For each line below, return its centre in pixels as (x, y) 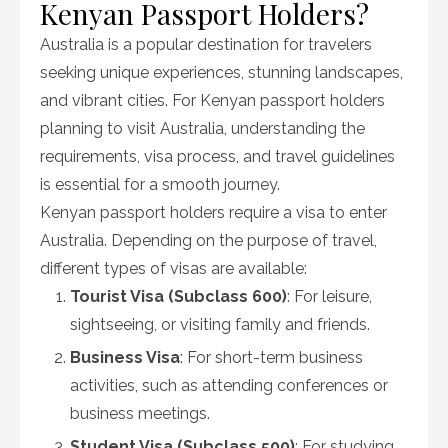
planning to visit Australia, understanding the (202, 128)
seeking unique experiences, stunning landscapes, (221, 72)
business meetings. (140, 413)
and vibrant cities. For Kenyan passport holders (212, 100)
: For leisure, (329, 296)
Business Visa (125, 357)
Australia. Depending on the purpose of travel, (208, 240)
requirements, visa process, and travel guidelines (217, 156)
